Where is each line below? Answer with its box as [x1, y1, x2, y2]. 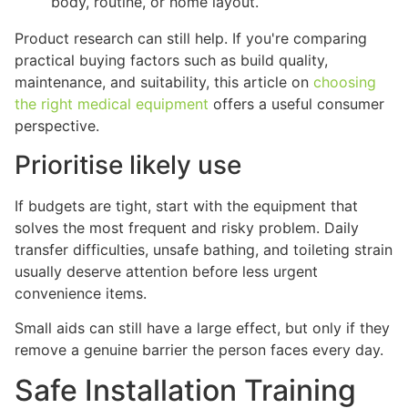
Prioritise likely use [15, 148, 241, 180]
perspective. [15, 117, 99, 136]
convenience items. [15, 283, 147, 302]
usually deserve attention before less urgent [15, 261, 318, 280]
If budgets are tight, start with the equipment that [15, 196, 358, 215]
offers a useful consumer [209, 95, 384, 114]
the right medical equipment [15, 95, 209, 114]
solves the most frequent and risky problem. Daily [15, 218, 359, 237]
